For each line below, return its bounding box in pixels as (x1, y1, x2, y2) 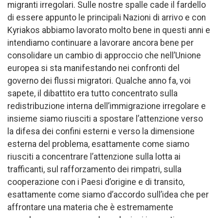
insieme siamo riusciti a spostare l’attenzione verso (7, 114, 203, 124)
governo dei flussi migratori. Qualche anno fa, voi (7, 76, 191, 86)
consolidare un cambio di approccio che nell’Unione (7, 51, 201, 61)
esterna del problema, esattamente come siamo (7, 139, 189, 149)
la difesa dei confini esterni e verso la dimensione (7, 127, 195, 137)
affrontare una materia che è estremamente (7, 202, 173, 213)
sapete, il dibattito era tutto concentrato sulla (7, 89, 178, 99)
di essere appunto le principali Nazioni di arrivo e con (7, 13, 206, 23)
